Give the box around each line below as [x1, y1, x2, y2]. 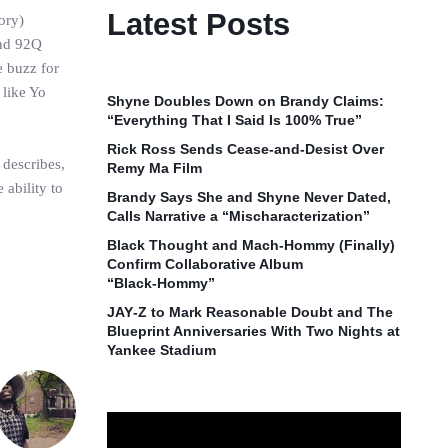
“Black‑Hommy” [107, 275, 216, 291]
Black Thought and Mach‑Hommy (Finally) [107, 237, 396, 253]
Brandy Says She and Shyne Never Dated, [107, 189, 392, 205]
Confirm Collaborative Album [107, 256, 304, 272]
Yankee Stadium [107, 342, 217, 358]
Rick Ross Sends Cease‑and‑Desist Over [107, 141, 385, 157]
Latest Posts [107, 7, 291, 42]
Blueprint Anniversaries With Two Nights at [107, 323, 401, 339]
